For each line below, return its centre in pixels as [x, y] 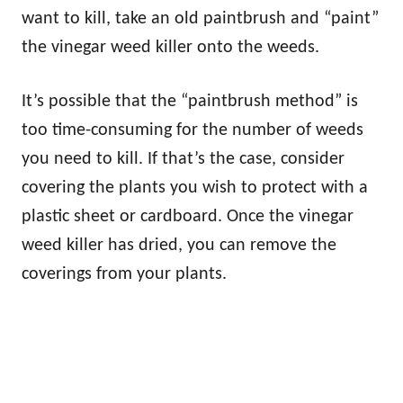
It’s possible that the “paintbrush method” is [190, 101]
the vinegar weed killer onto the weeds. [170, 47]
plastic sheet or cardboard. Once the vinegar [188, 216]
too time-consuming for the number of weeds [193, 130]
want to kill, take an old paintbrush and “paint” [200, 18]
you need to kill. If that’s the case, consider [183, 159]
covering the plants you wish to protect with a [195, 188]
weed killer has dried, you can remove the [179, 245]
